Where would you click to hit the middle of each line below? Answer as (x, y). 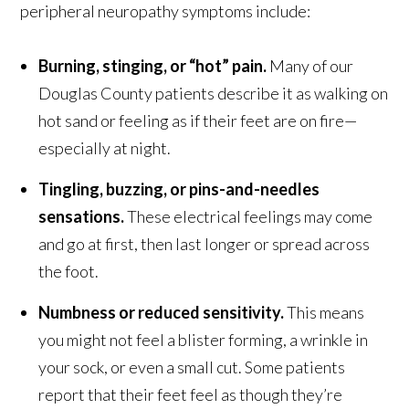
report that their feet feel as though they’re (191, 394)
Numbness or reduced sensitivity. (162, 312)
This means (325, 312)
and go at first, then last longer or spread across (204, 243)
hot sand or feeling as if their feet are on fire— (198, 120)
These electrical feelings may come (250, 216)
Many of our (310, 65)
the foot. (69, 271)
